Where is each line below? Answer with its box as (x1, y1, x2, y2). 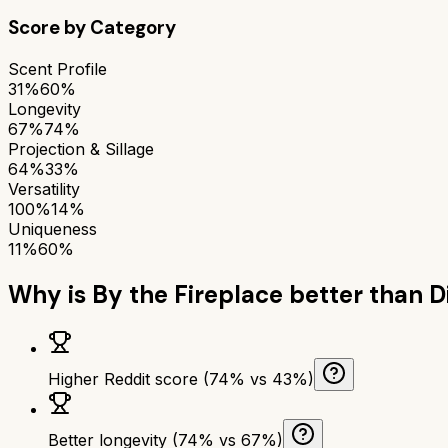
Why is (8, 278, 92, 310)
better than (283, 278, 429, 310)
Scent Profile (8, 58, 107, 79)
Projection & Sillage (8, 138, 154, 159)
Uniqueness (8, 218, 97, 239)
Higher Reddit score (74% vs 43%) (48, 368, 314, 389)
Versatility (8, 178, 80, 199)
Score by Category (8, 15, 176, 41)
